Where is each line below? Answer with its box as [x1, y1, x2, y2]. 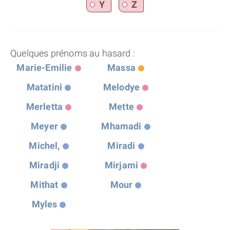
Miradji [29, 160, 60, 170]
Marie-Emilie [16, 62, 72, 73]
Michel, [29, 140, 60, 151]
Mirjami [104, 160, 139, 170]
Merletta [26, 101, 63, 112]
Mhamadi [101, 121, 142, 131]
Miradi [107, 140, 136, 151]
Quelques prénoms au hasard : [10, 48, 136, 59]
